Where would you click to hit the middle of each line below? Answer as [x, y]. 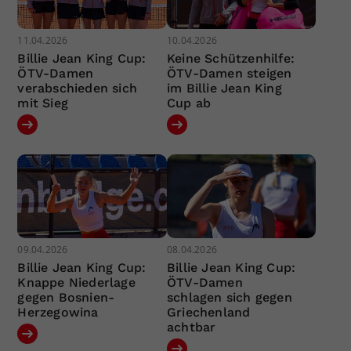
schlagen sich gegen [229, 298]
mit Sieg [43, 103]
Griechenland [208, 313]
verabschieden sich [78, 88]
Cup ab [189, 103]
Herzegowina [58, 313]
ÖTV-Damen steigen [229, 73]
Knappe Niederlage [76, 283]
